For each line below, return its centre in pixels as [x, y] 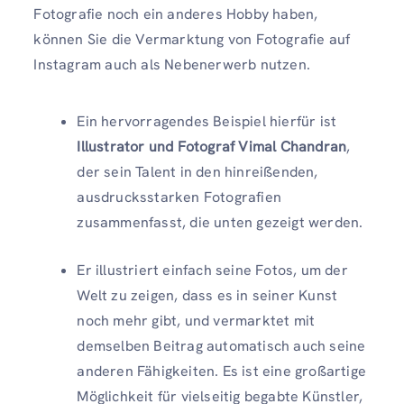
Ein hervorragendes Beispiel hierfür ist [207, 122]
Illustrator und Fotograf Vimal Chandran [212, 147]
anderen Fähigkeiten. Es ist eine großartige [221, 372]
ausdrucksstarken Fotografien [179, 197]
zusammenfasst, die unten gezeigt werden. [220, 223]
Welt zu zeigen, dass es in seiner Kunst [207, 296]
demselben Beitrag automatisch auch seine [221, 346]
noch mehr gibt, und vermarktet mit [196, 321]
